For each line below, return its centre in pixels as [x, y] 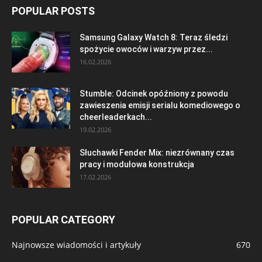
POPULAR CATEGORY [63, 219]
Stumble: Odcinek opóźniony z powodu [154, 93]
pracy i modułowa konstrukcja [137, 164]
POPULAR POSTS [53, 11]
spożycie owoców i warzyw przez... [146, 49]
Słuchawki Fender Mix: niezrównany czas [157, 152]
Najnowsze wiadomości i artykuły [76, 244]
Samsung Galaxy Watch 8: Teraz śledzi [154, 37]
